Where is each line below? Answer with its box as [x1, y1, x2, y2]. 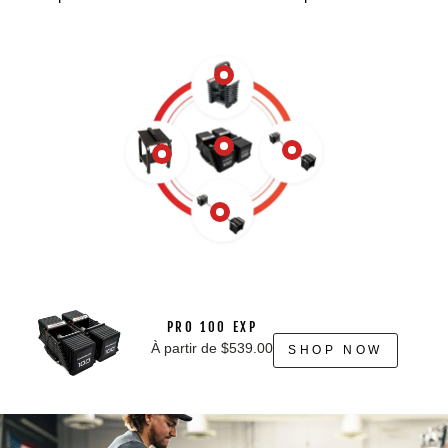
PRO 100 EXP [166, 319, 258, 336]
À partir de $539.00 [151, 341, 274, 357]
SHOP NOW [288, 342, 383, 357]
